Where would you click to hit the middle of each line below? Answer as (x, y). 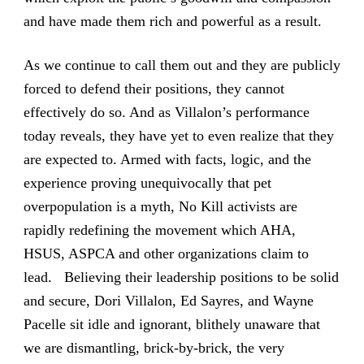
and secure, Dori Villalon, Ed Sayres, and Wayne (168, 300)
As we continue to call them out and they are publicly (182, 65)
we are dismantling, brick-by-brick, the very (154, 347)
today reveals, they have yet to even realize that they (178, 135)
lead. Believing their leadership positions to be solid (181, 277)
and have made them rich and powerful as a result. (172, 21)
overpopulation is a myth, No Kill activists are (160, 206)
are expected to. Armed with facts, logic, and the (167, 159)
